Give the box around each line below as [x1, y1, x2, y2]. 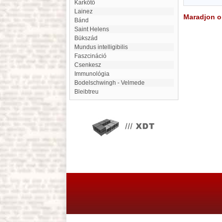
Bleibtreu [78, 88, 99, 95]
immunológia [76, 70, 110, 77]
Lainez [78, 8, 93, 15]
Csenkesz [79, 61, 101, 68]
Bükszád [78, 35, 98, 42]
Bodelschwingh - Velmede [78, 79, 145, 86]
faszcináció [78, 53, 107, 59]
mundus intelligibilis [79, 44, 128, 51]
